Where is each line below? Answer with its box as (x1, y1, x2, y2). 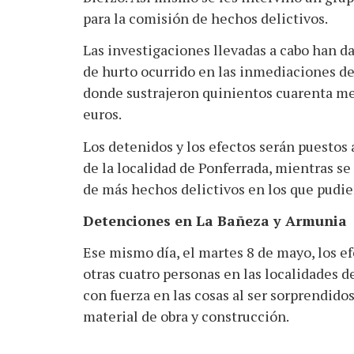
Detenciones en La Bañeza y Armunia (82, 210, 347, 230)
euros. (82, 104, 122, 124)
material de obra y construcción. (82, 307, 289, 326)
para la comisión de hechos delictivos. (82, 9, 328, 28)
